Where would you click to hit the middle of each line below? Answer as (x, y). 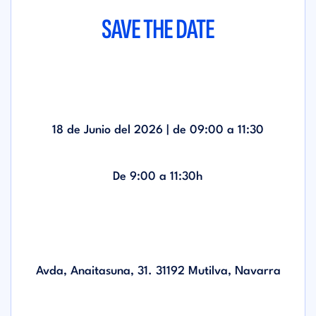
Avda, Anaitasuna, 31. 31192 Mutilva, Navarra (158, 271)
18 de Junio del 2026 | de (121, 130)
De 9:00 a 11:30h (158, 177)
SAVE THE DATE (158, 30)
